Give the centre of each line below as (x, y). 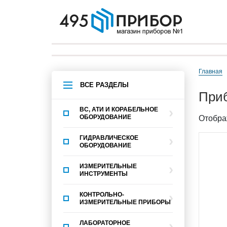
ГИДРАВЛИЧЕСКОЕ (109, 138)
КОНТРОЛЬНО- (102, 194)
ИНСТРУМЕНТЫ (104, 174)
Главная (212, 71)
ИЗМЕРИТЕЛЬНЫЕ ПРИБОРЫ (125, 202)
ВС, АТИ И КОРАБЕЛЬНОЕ (119, 109)
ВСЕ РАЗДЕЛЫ (104, 85)
